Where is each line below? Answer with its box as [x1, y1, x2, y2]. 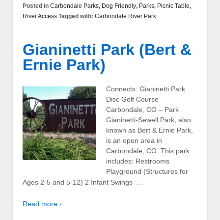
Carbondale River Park [95, 12, 156, 20]
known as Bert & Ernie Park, [106, 126, 193, 135]
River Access [23, 12, 57, 20]
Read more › [23, 199, 62, 208]
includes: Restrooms [106, 157, 169, 165]
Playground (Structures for [106, 167, 188, 176]
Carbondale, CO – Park [106, 106, 179, 114]
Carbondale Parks [50, 2, 99, 9]
